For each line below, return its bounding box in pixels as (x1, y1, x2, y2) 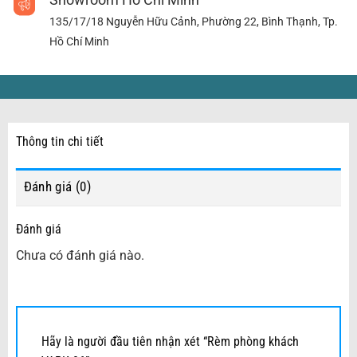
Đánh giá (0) (23, 178, 91, 195)
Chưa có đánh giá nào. (15, 248, 144, 264)
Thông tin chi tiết (15, 134, 104, 150)
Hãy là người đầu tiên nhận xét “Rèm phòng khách (41, 333, 299, 349)
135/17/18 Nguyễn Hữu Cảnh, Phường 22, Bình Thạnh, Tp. (49, 15, 338, 29)
